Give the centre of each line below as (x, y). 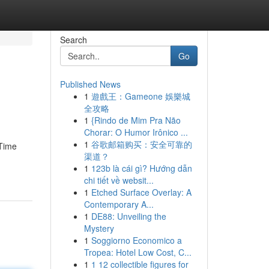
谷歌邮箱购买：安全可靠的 (141, 144)
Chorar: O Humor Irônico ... (136, 132)
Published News (90, 84)
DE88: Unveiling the (128, 216)
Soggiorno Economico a (136, 240)
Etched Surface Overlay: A (141, 192)
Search (73, 40)
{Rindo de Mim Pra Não (136, 120)
